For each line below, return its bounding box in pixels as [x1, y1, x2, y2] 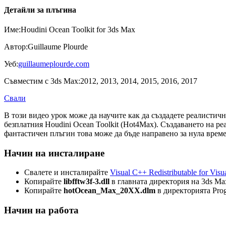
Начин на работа [4, 205, 79, 216]
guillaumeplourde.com [18, 59, 89, 68]
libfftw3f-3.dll [64, 177, 109, 186]
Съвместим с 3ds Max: [4, 76, 80, 85]
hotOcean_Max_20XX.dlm [64, 186, 155, 195]
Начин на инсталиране [4, 147, 104, 158]
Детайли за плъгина [4, 5, 76, 14]
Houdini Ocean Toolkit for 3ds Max [21, 25, 135, 34]
